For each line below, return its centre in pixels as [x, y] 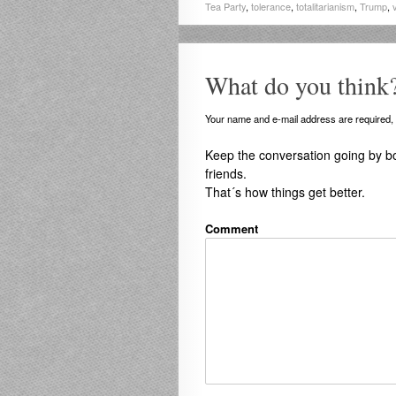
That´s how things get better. [285, 192]
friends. [226, 173]
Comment [232, 228]
